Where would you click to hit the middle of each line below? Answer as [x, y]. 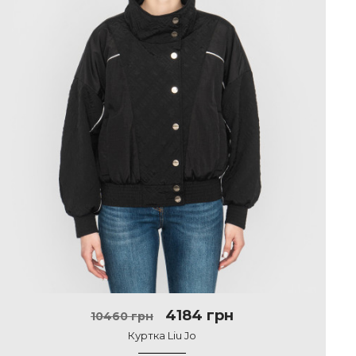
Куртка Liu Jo [162, 335]
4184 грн [197, 315]
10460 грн [122, 316]
